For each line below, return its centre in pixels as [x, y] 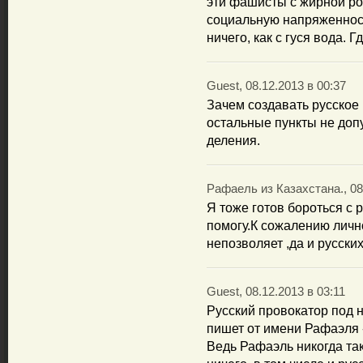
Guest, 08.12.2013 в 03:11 [276, 292]
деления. [233, 141]
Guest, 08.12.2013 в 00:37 [276, 86]
